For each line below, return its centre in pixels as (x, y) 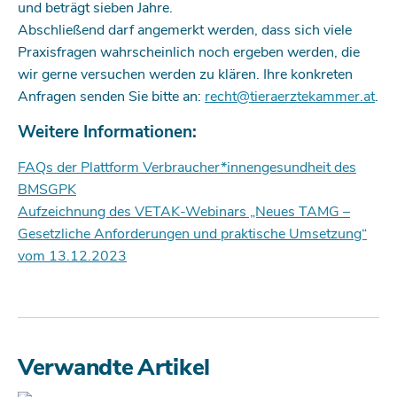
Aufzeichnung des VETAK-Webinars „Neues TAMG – (184, 211)
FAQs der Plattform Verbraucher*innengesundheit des (187, 167)
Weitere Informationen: (109, 132)
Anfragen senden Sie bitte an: (111, 97)
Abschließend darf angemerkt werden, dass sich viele (185, 31)
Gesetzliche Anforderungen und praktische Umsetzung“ (192, 234)
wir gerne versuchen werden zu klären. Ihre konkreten (185, 75)
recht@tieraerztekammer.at (290, 97)
